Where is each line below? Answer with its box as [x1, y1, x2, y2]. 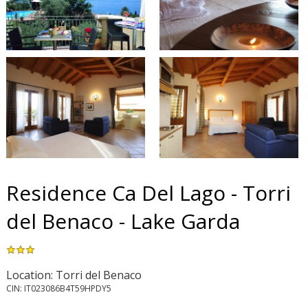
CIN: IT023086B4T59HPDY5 [5, 282, 111, 294]
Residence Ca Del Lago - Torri [5, 178, 291, 207]
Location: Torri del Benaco [5, 267, 142, 283]
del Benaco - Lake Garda [5, 206, 240, 235]
